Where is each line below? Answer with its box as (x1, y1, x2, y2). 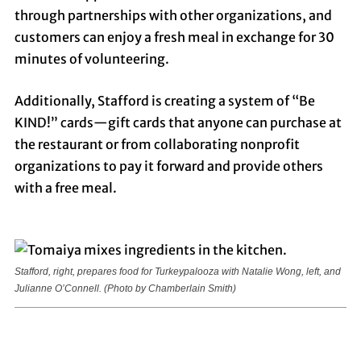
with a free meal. (14, 179, 122, 196)
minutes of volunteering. (14, 50, 174, 67)
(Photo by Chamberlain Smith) (103, 282, 236, 294)
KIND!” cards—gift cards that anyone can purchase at (14, 114, 342, 131)
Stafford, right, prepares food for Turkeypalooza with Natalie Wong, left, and (14, 265, 341, 277)
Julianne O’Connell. (14, 282, 104, 294)
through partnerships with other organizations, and (14, 6, 332, 23)
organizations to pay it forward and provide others (14, 157, 323, 174)
